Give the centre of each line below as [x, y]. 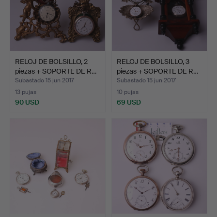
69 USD [129, 102]
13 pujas [26, 92]
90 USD [27, 102]
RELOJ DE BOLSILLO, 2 [51, 61]
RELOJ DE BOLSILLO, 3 [153, 61]
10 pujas [128, 92]
